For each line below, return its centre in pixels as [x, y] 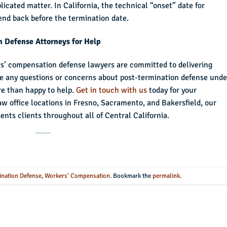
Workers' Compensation [77, 176]
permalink [166, 176]
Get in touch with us [111, 90]
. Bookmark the [131, 176]
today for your [172, 90]
